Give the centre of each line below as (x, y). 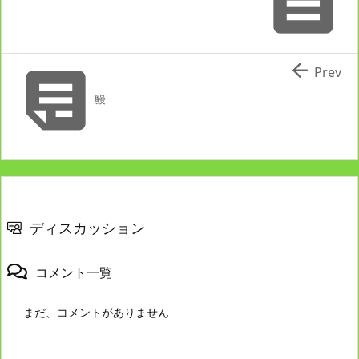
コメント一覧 (74, 272)
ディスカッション (87, 227)
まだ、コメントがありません (96, 312)
